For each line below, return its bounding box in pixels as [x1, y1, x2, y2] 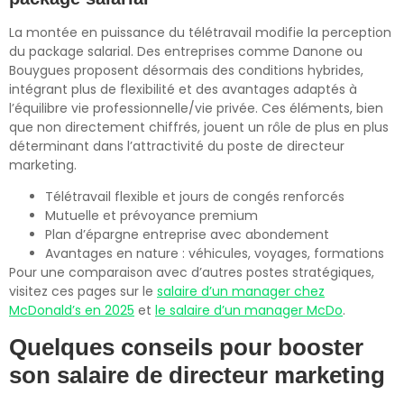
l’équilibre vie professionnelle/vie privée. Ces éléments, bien [9, 98, 383, 117]
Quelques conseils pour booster [9, 333, 363, 361]
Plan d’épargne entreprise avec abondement [45, 225, 329, 244]
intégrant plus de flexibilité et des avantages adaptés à [9, 79, 357, 98]
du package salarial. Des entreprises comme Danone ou [9, 41, 363, 60]
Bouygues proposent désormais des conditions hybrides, [9, 60, 363, 79]
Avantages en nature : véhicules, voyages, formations [45, 244, 384, 263]
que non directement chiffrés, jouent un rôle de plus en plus [9, 117, 389, 136]
